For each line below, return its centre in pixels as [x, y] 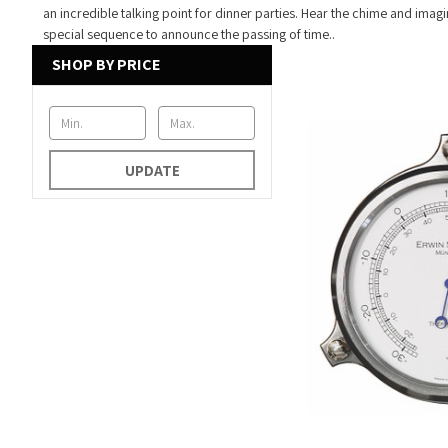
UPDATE [152, 171]
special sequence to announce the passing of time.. [188, 34]
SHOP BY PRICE [106, 65]
